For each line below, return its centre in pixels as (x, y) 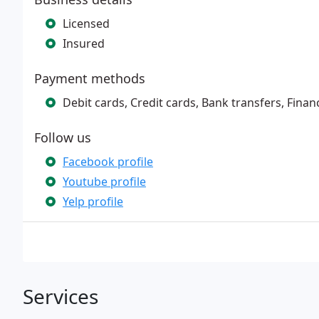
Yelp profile (93, 202)
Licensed (86, 23)
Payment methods (90, 78)
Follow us (63, 137)
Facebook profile (108, 162)
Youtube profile (104, 182)
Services (61, 296)
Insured (84, 43)
